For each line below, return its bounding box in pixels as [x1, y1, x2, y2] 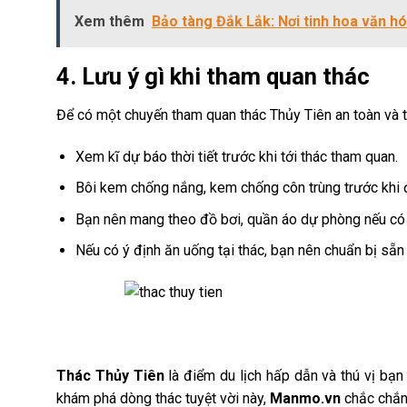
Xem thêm [74, 13, 144, 30]
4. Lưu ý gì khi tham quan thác [56, 63, 375, 90]
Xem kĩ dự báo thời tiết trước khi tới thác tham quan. [74, 147, 398, 165]
